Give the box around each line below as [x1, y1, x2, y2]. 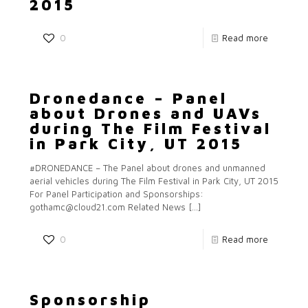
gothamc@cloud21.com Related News [30, 201, 186, 212]
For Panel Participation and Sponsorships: [30, 188, 203, 199]
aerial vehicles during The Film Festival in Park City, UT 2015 [30, 175, 278, 186]
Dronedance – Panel [30, 89, 228, 107]
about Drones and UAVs [30, 104, 262, 122]
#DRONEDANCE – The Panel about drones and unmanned [30, 162, 265, 173]
